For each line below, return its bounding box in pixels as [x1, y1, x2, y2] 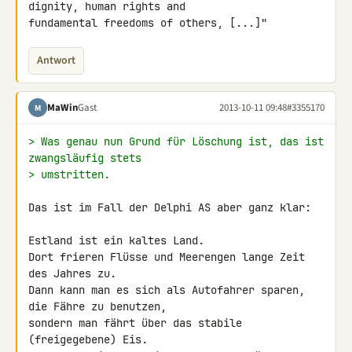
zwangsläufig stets [28, 151, 141, 165]
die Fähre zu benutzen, [28, 299, 173, 313]
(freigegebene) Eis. [28, 332, 148, 346]
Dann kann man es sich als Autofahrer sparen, [28, 283, 305, 297]
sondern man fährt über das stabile [28, 316, 242, 330]
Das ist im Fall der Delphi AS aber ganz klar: [28, 200, 311, 214]
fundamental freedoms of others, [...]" [28, 16, 267, 30]
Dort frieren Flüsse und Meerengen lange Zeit [28, 250, 305, 264]
